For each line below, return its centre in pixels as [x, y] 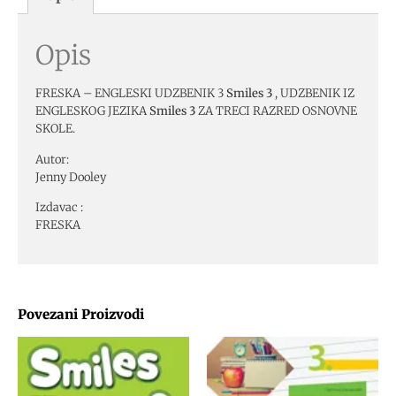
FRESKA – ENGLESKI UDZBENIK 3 [131, 94]
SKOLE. [55, 129]
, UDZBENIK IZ [315, 94]
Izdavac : [59, 207]
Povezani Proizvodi [81, 315]
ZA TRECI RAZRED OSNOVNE [276, 111]
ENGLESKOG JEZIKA [92, 111]
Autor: [52, 159]
